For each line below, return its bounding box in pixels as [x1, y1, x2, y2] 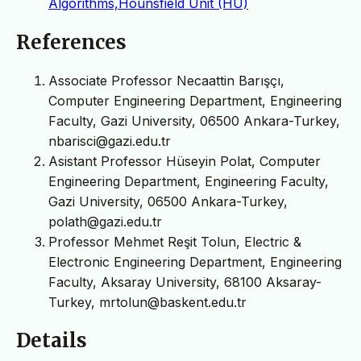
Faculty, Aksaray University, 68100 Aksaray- [48, 273, 322, 290]
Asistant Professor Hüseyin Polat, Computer [48, 152, 321, 169]
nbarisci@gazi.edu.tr [48, 132, 171, 149]
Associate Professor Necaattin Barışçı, [48, 72, 284, 89]
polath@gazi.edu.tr [48, 213, 162, 230]
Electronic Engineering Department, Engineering [48, 253, 342, 270]
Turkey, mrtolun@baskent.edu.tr [48, 293, 247, 310]
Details [16, 328, 87, 354]
